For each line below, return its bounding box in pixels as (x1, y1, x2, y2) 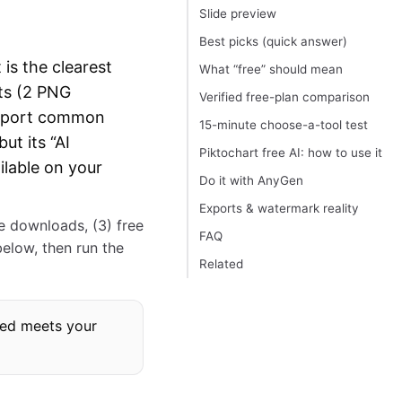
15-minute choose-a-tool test (199, 118, 368, 133)
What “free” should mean (199, 62, 343, 77)
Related (199, 257, 243, 272)
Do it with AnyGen (199, 173, 303, 188)
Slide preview (199, 6, 276, 22)
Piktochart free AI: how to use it (199, 145, 382, 161)
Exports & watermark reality (199, 201, 359, 216)
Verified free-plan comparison (199, 90, 370, 105)
